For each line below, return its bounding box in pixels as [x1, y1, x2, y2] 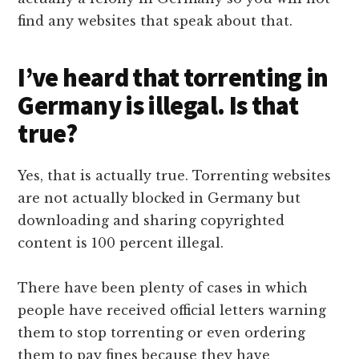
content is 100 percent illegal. [18, 235, 224, 252]
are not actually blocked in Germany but [18, 190, 301, 207]
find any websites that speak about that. [18, 13, 293, 30]
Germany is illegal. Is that [18, 90, 299, 123]
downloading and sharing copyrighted [18, 212, 285, 229]
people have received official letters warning [18, 302, 327, 319]
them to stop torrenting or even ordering [18, 325, 306, 341]
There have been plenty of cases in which [18, 280, 309, 296]
